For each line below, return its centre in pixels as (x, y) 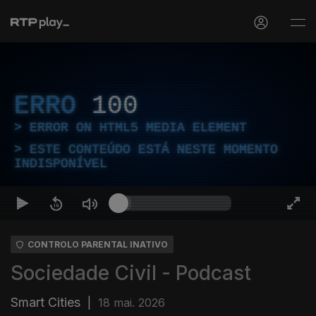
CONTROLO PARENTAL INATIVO (98, 244)
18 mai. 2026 (132, 303)
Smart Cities (45, 302)
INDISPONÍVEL (61, 164)
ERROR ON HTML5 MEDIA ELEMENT (138, 128)
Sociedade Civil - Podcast (131, 273)
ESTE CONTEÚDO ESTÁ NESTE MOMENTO (154, 150)
